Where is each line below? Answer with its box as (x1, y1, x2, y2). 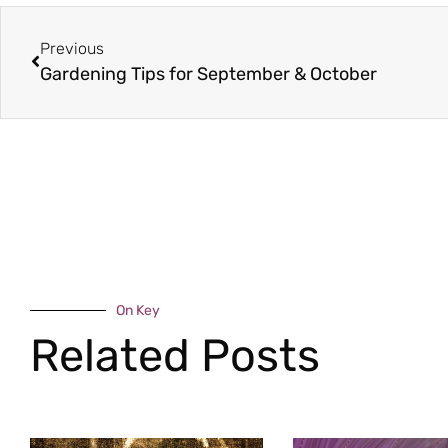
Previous (40, 38, 104, 58)
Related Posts (30, 328, 320, 382)
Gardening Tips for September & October (40, 62, 377, 85)
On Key (116, 301, 160, 319)
